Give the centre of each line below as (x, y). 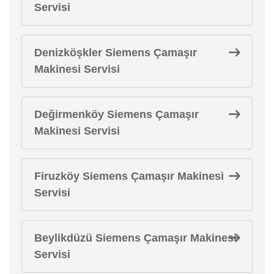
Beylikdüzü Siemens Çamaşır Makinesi (135, 238)
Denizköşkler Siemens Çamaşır (116, 52)
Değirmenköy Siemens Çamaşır (117, 114)
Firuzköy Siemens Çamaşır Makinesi (129, 176)
